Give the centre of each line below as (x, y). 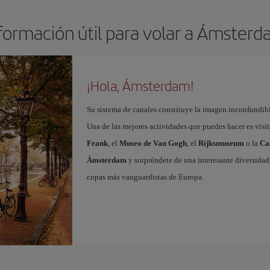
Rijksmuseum (221, 143)
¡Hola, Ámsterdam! (140, 86)
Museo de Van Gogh (153, 143)
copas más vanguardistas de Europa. (145, 177)
